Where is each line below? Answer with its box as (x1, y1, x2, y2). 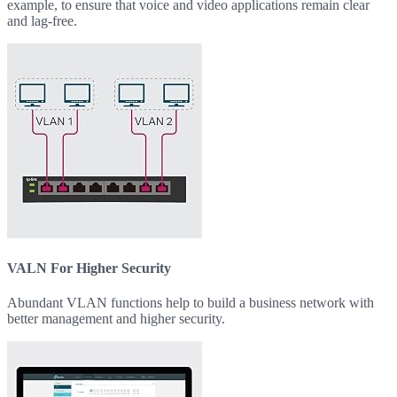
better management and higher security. (7, 311, 225, 327)
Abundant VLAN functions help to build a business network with (7, 295, 374, 311)
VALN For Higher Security (7, 261, 171, 276)
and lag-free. (7, 12, 77, 28)
